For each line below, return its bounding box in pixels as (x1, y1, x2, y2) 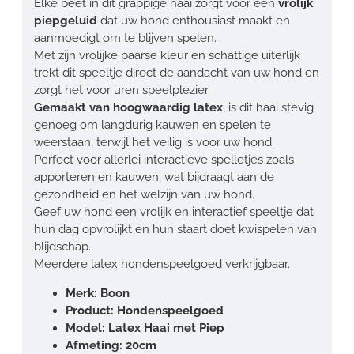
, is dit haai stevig (223, 100, 314, 115)
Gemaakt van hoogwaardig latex (34, 100, 223, 115)
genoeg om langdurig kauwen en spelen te (34, 117, 271, 132)
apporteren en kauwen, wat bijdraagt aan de (34, 169, 274, 184)
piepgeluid (34, 13, 97, 28)
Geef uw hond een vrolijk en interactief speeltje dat (34, 204, 314, 219)
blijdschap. (34, 239, 91, 254)
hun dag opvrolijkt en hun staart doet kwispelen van (34, 221, 317, 236)
